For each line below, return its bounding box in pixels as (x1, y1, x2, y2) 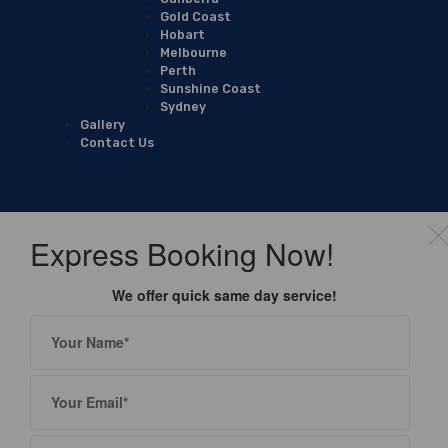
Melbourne (160, 44, 227, 60)
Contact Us (80, 134, 154, 150)
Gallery (80, 116, 125, 132)
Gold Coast (160, 8, 231, 24)
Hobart (160, 26, 205, 42)
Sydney (160, 98, 206, 114)
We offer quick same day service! (111, 284, 337, 305)
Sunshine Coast (160, 80, 261, 96)
